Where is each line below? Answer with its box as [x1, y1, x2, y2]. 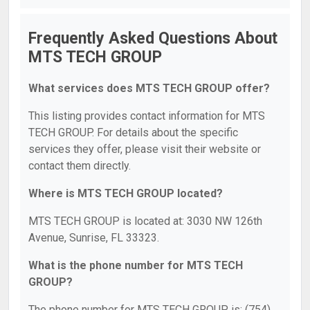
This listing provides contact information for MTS [28, 109, 265, 122]
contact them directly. [28, 159, 131, 172]
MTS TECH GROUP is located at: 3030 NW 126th [28, 215, 262, 228]
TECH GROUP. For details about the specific [28, 126, 238, 139]
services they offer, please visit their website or [28, 143, 261, 156]
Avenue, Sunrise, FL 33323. [28, 231, 159, 244]
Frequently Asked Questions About [28, 29, 277, 48]
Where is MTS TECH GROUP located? [28, 187, 223, 200]
